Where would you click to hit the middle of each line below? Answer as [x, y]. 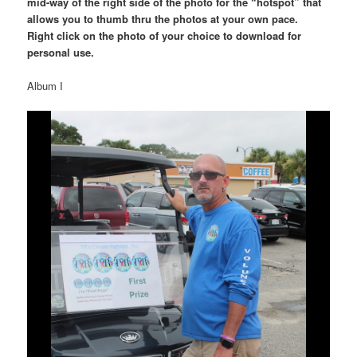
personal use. [61, 52]
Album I [45, 86]
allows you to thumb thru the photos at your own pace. [165, 19]
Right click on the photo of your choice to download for [165, 35]
